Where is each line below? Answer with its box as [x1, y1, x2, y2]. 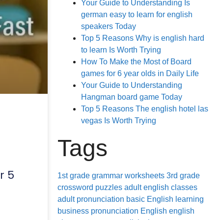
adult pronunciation [57, 195, 124, 203]
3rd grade [166, 171, 200, 180]
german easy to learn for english [81, 10, 192, 19]
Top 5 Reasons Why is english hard [81, 34, 204, 42]
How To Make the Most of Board [81, 57, 192, 66]
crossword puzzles [57, 183, 122, 192]
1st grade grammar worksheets [57, 171, 165, 180]
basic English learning [126, 195, 204, 203]
